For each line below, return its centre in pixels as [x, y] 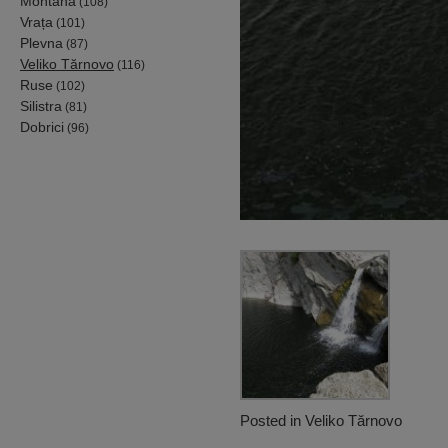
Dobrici [42, 126]
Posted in [272, 420]
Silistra [41, 105]
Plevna [41, 42]
